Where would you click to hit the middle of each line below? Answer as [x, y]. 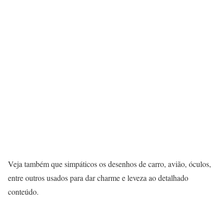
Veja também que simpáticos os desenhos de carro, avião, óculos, [110, 164]
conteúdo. [23, 192]
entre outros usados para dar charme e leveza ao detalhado [98, 178]
